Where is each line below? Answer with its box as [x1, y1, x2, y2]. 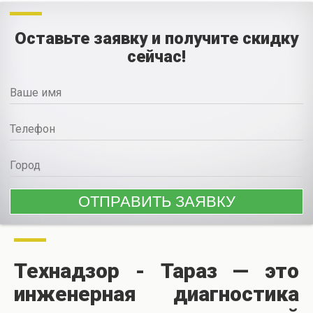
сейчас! [127, 47, 186, 67]
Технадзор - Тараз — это [14, 259, 299, 284]
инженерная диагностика [14, 282, 299, 307]
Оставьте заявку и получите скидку [15, 29, 298, 49]
